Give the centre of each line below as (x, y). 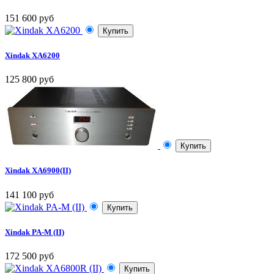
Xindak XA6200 (32, 56)
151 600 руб (29, 18)
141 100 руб (29, 194)
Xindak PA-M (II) (35, 232)
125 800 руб (29, 80)
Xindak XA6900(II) (38, 171)
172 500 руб (29, 256)
